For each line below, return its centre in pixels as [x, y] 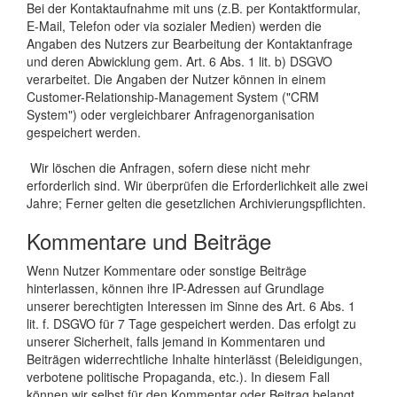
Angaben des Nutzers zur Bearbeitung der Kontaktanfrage [190, 43]
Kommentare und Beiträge [149, 240]
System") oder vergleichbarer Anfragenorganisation [171, 114]
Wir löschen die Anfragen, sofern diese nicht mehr [168, 167]
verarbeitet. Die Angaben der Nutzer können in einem [176, 78]
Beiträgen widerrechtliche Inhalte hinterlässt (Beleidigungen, [195, 358]
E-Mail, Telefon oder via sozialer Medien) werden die [174, 25]
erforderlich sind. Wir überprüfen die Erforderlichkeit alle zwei [197, 185]
